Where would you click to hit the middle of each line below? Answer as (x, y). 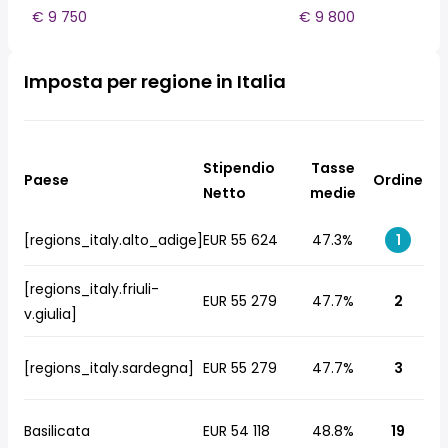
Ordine (398, 180)
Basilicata (57, 431)
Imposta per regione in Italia (155, 81)
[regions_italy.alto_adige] (113, 240)
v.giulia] (50, 314)
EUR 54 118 (236, 431)
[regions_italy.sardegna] (109, 368)
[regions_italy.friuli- (91, 289)
